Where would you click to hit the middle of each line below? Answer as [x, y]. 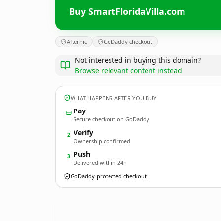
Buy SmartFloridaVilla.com [127, 11]
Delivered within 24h [100, 163]
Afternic [77, 42]
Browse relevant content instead [129, 70]
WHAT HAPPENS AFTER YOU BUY [114, 98]
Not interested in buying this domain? [138, 60]
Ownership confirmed [102, 141]
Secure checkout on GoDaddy [111, 119]
